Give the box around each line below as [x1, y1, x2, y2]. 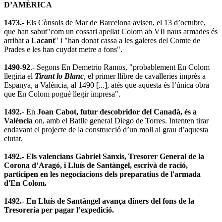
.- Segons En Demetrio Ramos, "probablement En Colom [30, 62, 210, 71]
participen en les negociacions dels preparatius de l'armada [4, 169, 201, 178]
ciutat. [4, 134, 23, 143]
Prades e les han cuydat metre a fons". [4, 45, 122, 54]
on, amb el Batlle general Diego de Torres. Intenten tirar [35, 116, 209, 125]
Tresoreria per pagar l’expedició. [4, 205, 114, 214]
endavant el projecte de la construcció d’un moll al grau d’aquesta [4, 125, 208, 134]
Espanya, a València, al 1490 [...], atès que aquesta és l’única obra [4, 80, 209, 89]
